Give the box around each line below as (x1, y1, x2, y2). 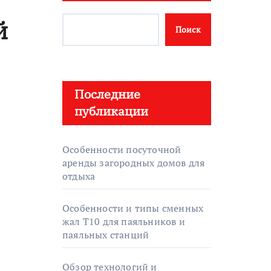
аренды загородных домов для (62, 156, 205, 169)
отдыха (62, 169, 96, 183)
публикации (74, 103, 148, 119)
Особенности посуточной (62, 143, 181, 156)
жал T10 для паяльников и (62, 215, 185, 228)
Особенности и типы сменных (62, 201, 204, 215)
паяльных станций (62, 228, 149, 241)
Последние (74, 86, 140, 102)
